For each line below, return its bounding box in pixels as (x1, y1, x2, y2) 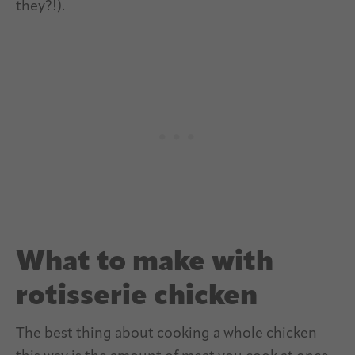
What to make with (16, 248, 273, 277)
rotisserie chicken (16, 282, 258, 311)
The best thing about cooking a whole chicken (16, 326, 317, 342)
